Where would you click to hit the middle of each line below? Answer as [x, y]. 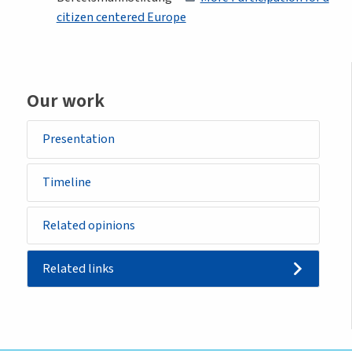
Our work [66, 101]
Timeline [66, 182]
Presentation [78, 139]
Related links [78, 269]
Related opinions [88, 225]
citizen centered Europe [121, 16]
